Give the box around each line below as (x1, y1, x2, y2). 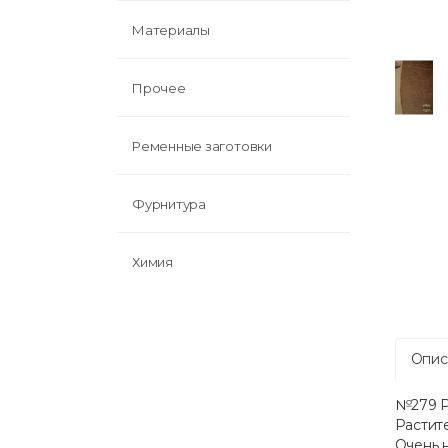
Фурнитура (132, 196, 206, 212)
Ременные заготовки (132, 138, 272, 154)
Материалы (132, 22, 210, 38)
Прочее (132, 80, 186, 96)
